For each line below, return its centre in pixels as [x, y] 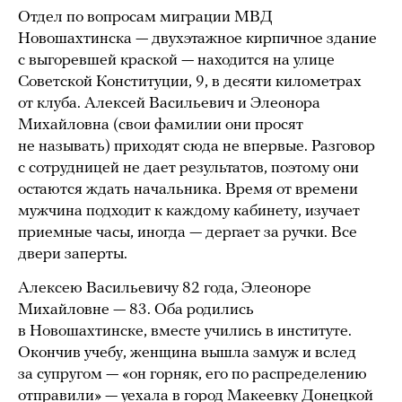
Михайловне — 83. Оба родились [136, 310]
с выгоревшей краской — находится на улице [176, 60]
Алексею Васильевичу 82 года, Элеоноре [165, 288]
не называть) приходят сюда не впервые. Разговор [197, 146]
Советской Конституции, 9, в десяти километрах [190, 82]
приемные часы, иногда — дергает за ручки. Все [188, 232]
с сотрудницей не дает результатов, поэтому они [188, 168]
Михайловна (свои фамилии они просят [161, 125]
